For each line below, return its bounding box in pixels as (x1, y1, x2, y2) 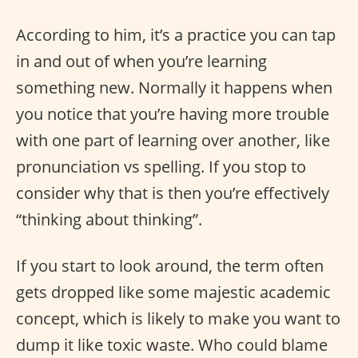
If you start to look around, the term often (16, 254, 324, 276)
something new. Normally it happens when (16, 76, 332, 98)
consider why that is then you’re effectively (16, 181, 329, 204)
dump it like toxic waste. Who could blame (16, 333, 328, 356)
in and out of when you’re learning (16, 50, 267, 72)
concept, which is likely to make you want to (16, 307, 340, 329)
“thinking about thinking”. (16, 208, 202, 230)
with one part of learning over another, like (16, 129, 330, 151)
